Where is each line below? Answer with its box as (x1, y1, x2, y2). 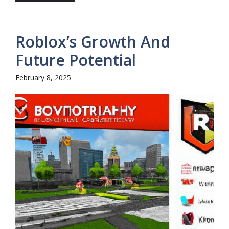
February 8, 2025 (15, 73, 71, 82)
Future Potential (15, 50, 136, 71)
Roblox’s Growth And (15, 31, 170, 52)
